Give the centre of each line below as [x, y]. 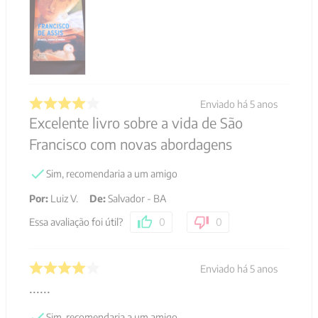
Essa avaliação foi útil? [76, 222]
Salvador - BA [137, 199]
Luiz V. [64, 199]
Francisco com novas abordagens [131, 144]
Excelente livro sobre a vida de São [136, 123]
